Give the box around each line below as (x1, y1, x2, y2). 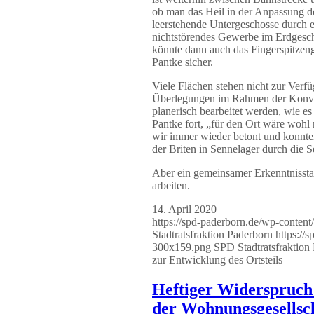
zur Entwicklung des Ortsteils (152, 254, 282, 266)
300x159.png (152, 241, 211, 254)
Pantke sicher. (152, 56, 213, 69)
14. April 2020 (152, 203, 217, 216)
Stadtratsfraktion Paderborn (152, 228, 273, 241)
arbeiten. (152, 179, 190, 192)
